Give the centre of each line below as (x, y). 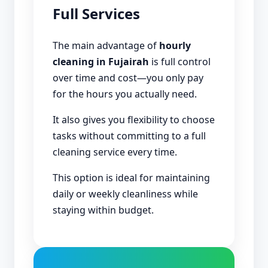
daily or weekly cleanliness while (125, 194)
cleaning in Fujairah (101, 61)
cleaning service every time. (115, 152)
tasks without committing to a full (129, 135)
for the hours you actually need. (125, 94)
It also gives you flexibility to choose (134, 119)
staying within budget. (103, 210)
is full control (180, 61)
